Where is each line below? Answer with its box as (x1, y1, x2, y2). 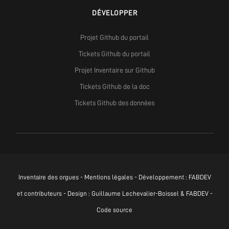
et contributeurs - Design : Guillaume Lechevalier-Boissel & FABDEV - (16, 190, 213, 197)
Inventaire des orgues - (18, 174, 84, 181)
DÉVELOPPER (91, 9, 138, 17)
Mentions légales (84, 174, 133, 181)
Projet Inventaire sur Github (74, 66, 155, 74)
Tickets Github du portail (79, 50, 150, 58)
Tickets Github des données (75, 99, 154, 107)
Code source (97, 207, 132, 214)
